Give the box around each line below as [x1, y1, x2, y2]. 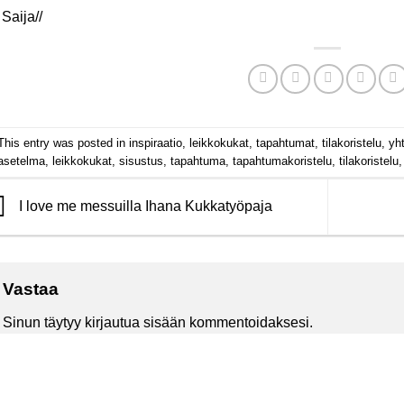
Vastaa [2, 279, 63, 298]
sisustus [118, 153, 163, 168]
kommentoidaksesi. [185, 315, 313, 331]
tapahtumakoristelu [232, 153, 332, 168]
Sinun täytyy [2, 315, 85, 331]
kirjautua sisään [84, 315, 186, 331]
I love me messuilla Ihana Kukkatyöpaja [14, 197, 272, 214]
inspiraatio [128, 135, 182, 150]
